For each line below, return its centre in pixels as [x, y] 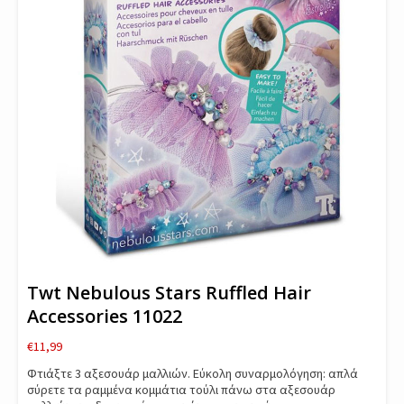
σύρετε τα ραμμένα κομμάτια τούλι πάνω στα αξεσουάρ [181, 390]
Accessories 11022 [105, 316]
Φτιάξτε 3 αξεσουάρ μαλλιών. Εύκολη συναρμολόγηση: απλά [193, 373]
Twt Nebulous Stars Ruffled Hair [169, 293]
